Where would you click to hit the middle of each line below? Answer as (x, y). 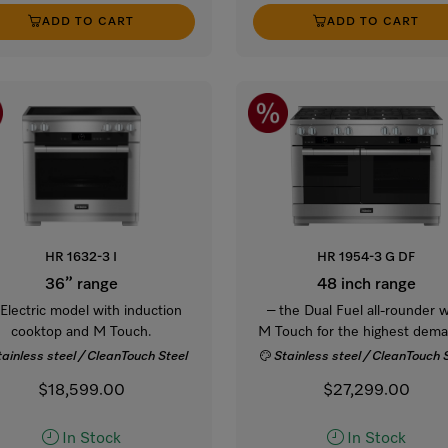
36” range (81, 284)
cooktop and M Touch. (81, 331)
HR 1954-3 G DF (366, 257)
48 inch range (366, 284)
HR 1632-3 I (81, 257)
